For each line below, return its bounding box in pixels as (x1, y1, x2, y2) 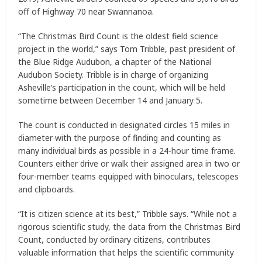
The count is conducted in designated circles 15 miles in (18, 119, 230, 131)
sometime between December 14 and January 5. (18, 95, 203, 106)
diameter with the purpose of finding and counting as (18, 132, 222, 144)
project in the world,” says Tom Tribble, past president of (18, 43, 236, 55)
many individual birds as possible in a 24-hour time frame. (18, 145, 236, 157)
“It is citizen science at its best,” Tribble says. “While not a (18, 208, 237, 220)
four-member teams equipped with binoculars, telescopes (18, 171, 239, 182)
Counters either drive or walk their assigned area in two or (18, 158, 240, 170)
